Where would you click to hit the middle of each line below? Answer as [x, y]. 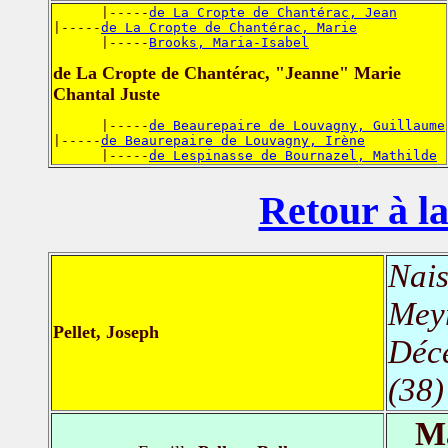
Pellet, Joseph [106, 332]
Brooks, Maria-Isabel [229, 42]
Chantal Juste [106, 93]
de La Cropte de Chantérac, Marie [229, 27]
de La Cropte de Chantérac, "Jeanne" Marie [227, 72]
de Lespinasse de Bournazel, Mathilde [293, 155]
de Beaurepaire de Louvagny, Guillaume [297, 125]
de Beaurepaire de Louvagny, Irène [233, 140]
